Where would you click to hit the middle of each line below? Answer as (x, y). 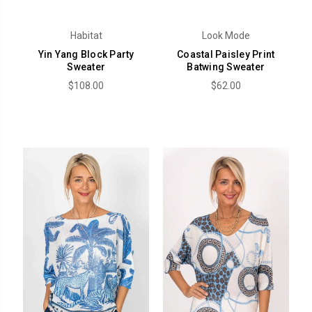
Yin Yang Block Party (86, 54)
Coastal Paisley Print (226, 54)
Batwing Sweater (226, 67)
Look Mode (226, 35)
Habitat (86, 35)
